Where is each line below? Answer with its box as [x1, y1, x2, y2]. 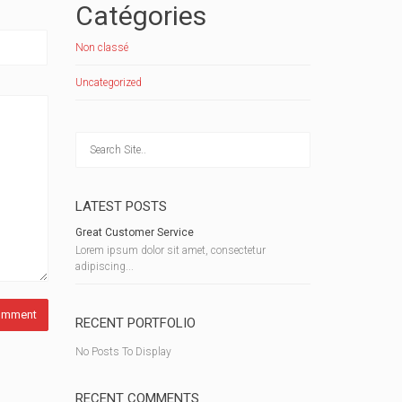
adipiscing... [74, 260, 134, 273]
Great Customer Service [74, 226, 194, 239]
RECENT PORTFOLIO [74, 315, 196, 331]
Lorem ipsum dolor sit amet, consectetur [74, 244, 266, 257]
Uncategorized [74, 76, 142, 89]
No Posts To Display [74, 345, 171, 358]
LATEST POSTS [74, 198, 167, 214]
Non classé [74, 41, 128, 54]
